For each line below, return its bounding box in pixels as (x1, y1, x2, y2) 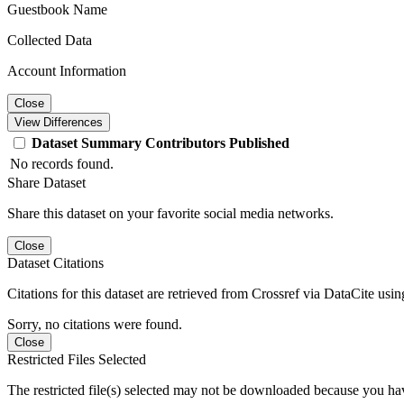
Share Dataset (7, 175, 86, 190)
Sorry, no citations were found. (7, 317, 182, 332)
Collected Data (7, 32, 92, 48)
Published (229, 135, 289, 151)
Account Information (7, 63, 126, 78)
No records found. (10, 156, 114, 171)
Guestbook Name (7, 2, 107, 17)
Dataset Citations (7, 255, 104, 271)
